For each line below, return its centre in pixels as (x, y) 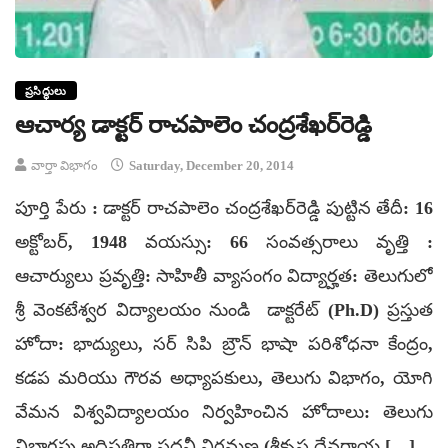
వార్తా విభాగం (64, 166)
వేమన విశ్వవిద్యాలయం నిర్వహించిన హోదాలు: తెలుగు (224, 412)
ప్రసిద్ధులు (46, 91)
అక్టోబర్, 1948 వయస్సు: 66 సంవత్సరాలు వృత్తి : (224, 242)
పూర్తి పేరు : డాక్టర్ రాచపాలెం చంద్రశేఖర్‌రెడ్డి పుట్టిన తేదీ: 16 (224, 208)
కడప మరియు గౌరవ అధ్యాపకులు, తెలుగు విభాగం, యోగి (224, 378)
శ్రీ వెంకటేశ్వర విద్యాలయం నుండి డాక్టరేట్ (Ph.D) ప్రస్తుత (224, 310)
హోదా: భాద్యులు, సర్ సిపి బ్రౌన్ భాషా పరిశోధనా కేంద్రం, (224, 344)
